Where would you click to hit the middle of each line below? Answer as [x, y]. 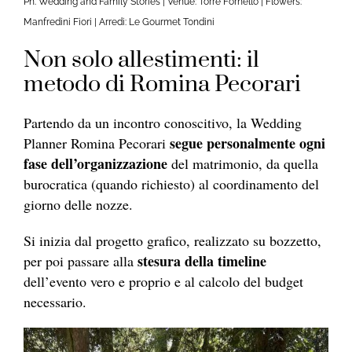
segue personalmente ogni [247, 143]
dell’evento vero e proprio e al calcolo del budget [163, 281]
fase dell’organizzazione [95, 163]
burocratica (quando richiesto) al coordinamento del [171, 183]
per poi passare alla [81, 260]
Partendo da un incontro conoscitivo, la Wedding [163, 122]
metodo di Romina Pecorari [162, 84]
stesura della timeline [202, 260]
